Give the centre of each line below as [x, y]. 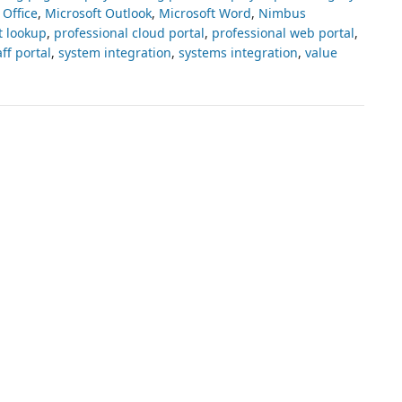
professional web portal [283, 32]
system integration [115, 52]
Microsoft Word [205, 13]
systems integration [238, 52]
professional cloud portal [129, 32]
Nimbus [282, 13]
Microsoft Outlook [98, 13]
